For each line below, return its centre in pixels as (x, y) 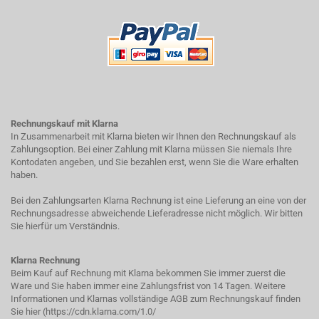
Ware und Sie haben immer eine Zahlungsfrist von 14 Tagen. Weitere (148, 286)
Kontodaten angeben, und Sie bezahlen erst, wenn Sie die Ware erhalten (155, 162)
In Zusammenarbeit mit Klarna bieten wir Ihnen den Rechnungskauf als (153, 136)
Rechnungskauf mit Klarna (64, 124)
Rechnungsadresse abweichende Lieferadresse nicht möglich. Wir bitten (157, 213)
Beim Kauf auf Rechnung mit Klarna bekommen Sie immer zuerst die (148, 273)
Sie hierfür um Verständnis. (65, 226)
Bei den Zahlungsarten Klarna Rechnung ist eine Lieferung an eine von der (158, 200)
